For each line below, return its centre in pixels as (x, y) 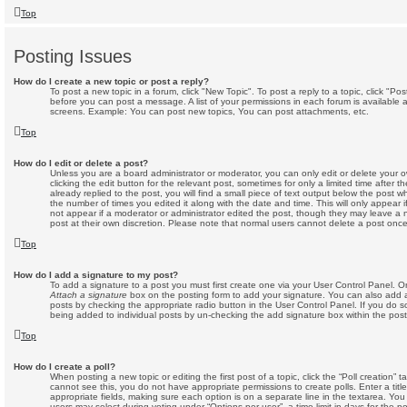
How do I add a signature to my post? (96, 275)
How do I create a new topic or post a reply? (111, 82)
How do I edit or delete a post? (81, 164)
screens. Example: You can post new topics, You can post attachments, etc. (209, 112)
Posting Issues (73, 57)
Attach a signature (89, 295)
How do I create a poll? (65, 367)
